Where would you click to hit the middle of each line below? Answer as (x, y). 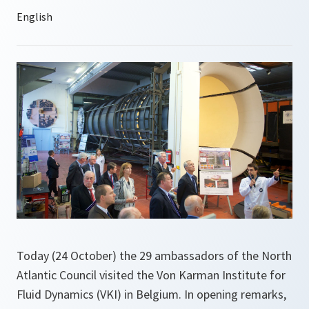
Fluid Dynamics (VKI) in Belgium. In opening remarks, (151, 295)
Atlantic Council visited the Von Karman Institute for (151, 275)
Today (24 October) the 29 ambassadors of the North (154, 256)
